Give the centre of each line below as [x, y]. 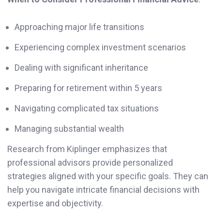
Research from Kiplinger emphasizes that [87, 149]
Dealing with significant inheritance [81, 68]
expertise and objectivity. [55, 203]
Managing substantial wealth [69, 129]
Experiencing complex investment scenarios [100, 47]
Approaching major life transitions [79, 27]
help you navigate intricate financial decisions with [103, 190]
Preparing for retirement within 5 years [88, 88]
